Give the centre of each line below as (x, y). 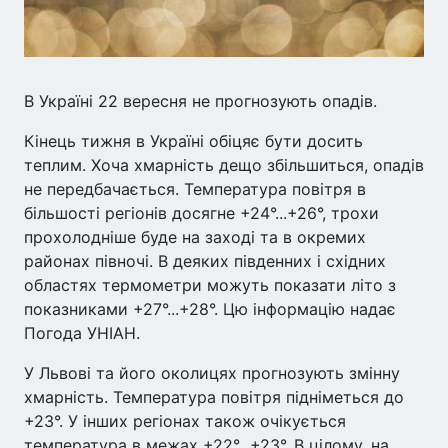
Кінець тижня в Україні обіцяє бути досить (193, 141)
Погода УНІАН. (82, 333)
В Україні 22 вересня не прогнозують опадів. (200, 101)
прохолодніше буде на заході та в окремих (195, 237)
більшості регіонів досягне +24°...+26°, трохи (201, 213)
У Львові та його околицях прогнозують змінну (212, 373)
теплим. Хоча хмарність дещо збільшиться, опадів (224, 165)
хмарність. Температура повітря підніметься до (214, 397)
